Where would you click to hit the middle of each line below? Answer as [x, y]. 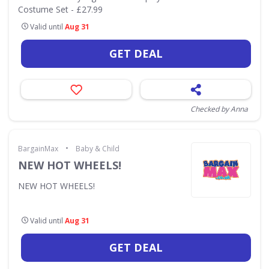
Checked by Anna [219, 109]
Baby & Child [98, 149]
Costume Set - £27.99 [60, 9]
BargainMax [38, 149]
